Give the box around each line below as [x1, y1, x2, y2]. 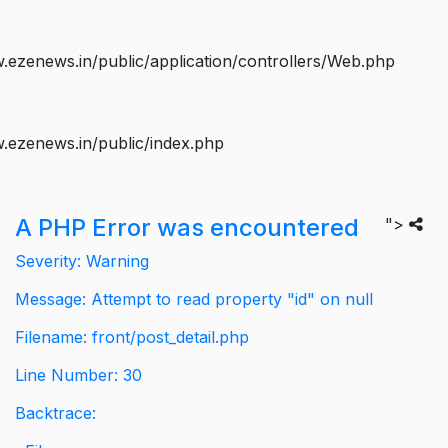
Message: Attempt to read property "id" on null [15, 288, 373, 309]
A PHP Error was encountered [15, 212, 359, 242]
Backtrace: [15, 402, 96, 423]
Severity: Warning [15, 250, 149, 271]
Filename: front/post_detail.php [15, 326, 249, 347]
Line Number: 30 [15, 364, 142, 385]
